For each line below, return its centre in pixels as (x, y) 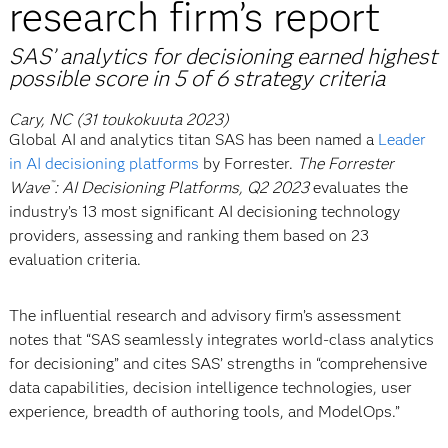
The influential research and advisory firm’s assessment (204, 315)
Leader (401, 139)
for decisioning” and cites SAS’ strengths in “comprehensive (217, 363)
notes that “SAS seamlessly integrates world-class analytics (221, 339)
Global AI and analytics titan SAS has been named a (193, 139)
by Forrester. (247, 163)
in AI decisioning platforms (103, 163)
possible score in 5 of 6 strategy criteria (196, 78)
